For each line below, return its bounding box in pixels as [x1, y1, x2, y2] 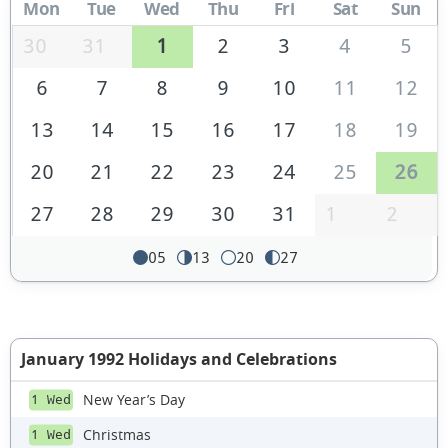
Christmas [83, 424, 151, 444]
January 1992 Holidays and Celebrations [21, 348, 337, 371]
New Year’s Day [83, 389, 185, 409]
